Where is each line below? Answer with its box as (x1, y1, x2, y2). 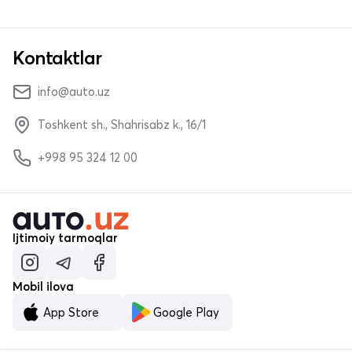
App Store (43, 304, 99, 320)
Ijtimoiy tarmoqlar (13, 230, 118, 246)
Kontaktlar (13, 46, 101, 70)
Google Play (153, 304, 219, 320)
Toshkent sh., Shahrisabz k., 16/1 (38, 117, 206, 133)
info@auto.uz (38, 84, 110, 100)
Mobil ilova (13, 279, 74, 295)
